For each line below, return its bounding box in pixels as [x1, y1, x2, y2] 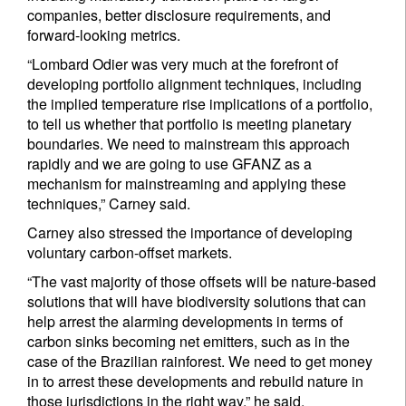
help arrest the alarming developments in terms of [27, 311, 343, 333]
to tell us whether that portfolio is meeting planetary [27, 113, 352, 135]
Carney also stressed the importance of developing [27, 222, 353, 244]
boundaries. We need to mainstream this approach [27, 133, 350, 155]
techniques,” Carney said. [27, 193, 190, 215]
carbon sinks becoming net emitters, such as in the [27, 331, 350, 353]
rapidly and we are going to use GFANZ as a [27, 153, 312, 175]
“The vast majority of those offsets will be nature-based [27, 271, 376, 293]
